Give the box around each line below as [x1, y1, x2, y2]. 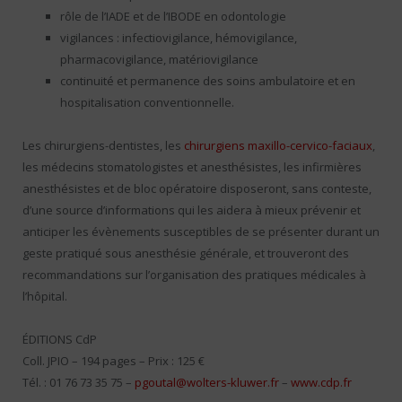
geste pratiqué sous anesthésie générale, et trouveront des [22, 244, 349, 261]
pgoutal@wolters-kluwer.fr [135, 374, 279, 391]
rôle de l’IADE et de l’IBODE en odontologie [60, 7, 286, 24]
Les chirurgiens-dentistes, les [22, 136, 184, 153]
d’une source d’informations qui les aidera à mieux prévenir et [22, 201, 361, 218]
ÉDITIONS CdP [22, 331, 97, 348]
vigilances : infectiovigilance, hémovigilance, [60, 29, 297, 46]
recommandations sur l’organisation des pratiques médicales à [22, 266, 366, 283]
